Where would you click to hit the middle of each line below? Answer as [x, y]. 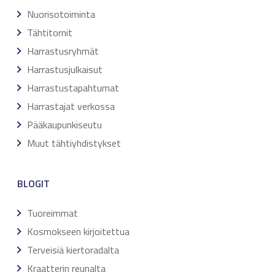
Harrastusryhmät [63, 51]
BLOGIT [33, 183]
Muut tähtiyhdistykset [74, 143]
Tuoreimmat [52, 213]
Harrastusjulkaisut [65, 69]
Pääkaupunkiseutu [64, 124]
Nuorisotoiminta [61, 14]
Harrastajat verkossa [71, 106]
